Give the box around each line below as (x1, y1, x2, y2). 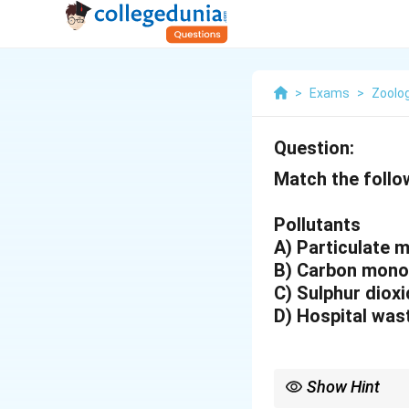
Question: (274, 137, 354, 159)
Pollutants (274, 214, 361, 236)
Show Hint (307, 377, 380, 396)
